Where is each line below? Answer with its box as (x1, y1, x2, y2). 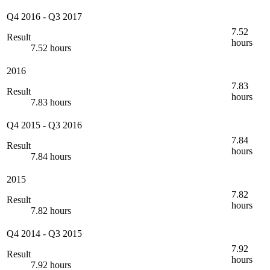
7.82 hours (31, 205, 71, 216)
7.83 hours (31, 96, 71, 107)
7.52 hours (31, 42, 71, 53)
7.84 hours (31, 151, 71, 162)
